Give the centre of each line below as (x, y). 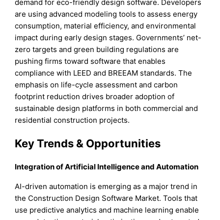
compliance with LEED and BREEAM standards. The (104, 73)
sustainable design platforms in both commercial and (107, 108)
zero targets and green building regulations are (97, 49)
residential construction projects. (72, 120)
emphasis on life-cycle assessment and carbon (96, 84)
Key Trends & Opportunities (88, 144)
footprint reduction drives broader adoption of (95, 96)
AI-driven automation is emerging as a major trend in (106, 186)
